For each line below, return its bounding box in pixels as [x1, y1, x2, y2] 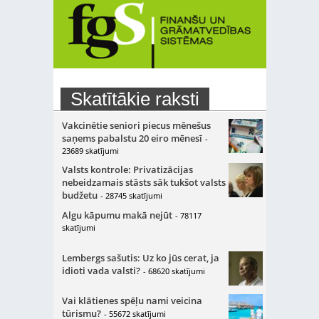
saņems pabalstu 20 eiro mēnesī [61, 132, 202, 145]
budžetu [61, 189, 98, 202]
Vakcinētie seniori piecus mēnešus [61, 119, 211, 132]
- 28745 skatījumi [100, 190, 162, 201]
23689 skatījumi [61, 145, 119, 156]
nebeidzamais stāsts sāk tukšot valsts [61, 176, 226, 189]
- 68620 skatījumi [142, 266, 205, 276]
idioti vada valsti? [61, 264, 140, 277]
